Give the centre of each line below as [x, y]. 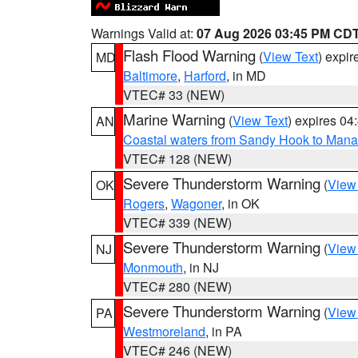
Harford [205, 76]
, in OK [241, 203]
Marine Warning [174, 119]
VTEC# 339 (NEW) [177, 223]
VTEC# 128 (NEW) [177, 159]
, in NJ [201, 267]
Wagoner [196, 203]
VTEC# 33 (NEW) [174, 95]
